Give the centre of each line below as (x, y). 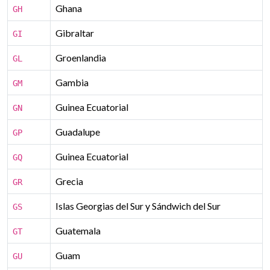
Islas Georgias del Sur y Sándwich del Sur (138, 206)
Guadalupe (78, 132)
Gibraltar (75, 33)
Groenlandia (81, 58)
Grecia (69, 181)
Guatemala (78, 231)
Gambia (72, 82)
